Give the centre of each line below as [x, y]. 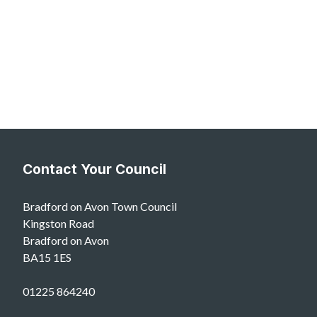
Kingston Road [58, 224]
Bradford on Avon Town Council [100, 207]
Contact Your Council [94, 169]
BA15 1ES [47, 258]
